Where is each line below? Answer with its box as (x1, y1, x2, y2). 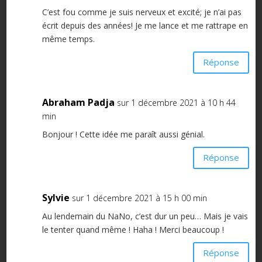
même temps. (42, 33, 95, 44)
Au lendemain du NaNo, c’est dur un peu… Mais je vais (42, 210, 248, 222)
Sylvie (42, 191, 70, 204)
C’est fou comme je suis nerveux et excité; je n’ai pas (42, 6, 242, 18)
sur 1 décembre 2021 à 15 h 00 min (71, 192, 207, 204)
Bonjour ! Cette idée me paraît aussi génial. (42, 128, 205, 140)
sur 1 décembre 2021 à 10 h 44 (116, 96, 236, 108)
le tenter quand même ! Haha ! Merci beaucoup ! (42, 223, 224, 235)
